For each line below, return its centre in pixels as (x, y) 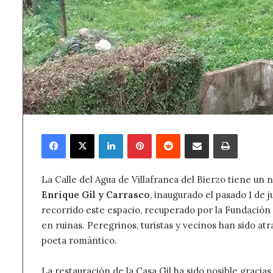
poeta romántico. (79, 241)
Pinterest (169, 133)
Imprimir (254, 133)
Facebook (83, 133)
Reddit (192, 133)
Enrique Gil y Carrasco (96, 195)
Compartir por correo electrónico (230, 133)
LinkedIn (140, 133)
